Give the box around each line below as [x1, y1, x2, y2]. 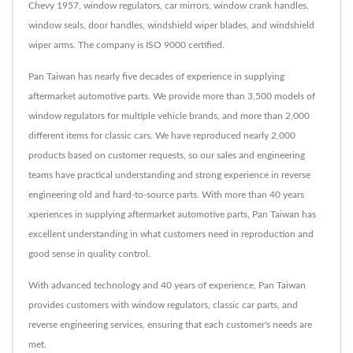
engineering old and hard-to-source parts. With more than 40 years [28, 190, 304, 199]
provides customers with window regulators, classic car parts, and [28, 300, 298, 310]
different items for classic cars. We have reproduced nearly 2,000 [28, 131, 295, 140]
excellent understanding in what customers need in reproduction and [28, 229, 314, 239]
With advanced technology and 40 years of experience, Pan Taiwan [28, 281, 306, 290]
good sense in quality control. [28, 249, 150, 258]
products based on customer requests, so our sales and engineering [28, 150, 305, 160]
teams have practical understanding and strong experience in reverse [28, 170, 310, 180]
